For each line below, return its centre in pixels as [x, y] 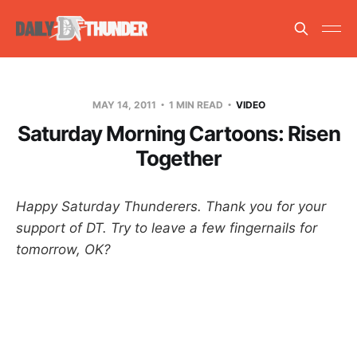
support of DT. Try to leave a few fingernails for [167, 228]
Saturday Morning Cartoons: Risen [178, 133]
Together [178, 158]
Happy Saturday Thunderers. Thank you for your [171, 206]
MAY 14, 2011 [125, 104]
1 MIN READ [196, 104]
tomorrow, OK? [63, 249]
